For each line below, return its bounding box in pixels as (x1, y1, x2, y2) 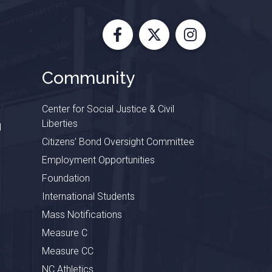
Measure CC (41, 245, 93, 257)
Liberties (41, 117, 78, 129)
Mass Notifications (41, 208, 122, 220)
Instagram (189, 36, 257, 53)
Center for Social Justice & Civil (41, 103, 174, 115)
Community (41, 67, 135, 88)
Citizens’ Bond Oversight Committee (41, 135, 194, 148)
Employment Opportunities (41, 154, 155, 166)
